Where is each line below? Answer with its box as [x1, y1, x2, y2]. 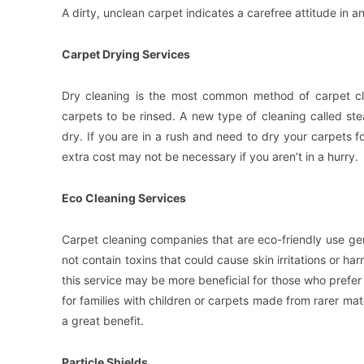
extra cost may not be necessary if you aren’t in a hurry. [62, 149, 358, 163]
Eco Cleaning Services [62, 190, 186, 205]
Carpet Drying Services [62, 46, 190, 61]
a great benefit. [62, 313, 144, 327]
